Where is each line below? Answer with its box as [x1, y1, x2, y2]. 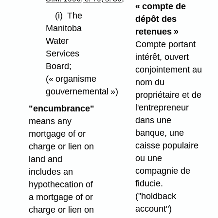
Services [45, 48, 79, 58]
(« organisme [45, 73, 96, 84]
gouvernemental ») [45, 86, 118, 96]
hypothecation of [28, 179, 93, 189]
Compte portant [135, 39, 196, 50]
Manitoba [45, 23, 82, 33]
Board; [45, 61, 72, 71]
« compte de [135, 1, 186, 12]
